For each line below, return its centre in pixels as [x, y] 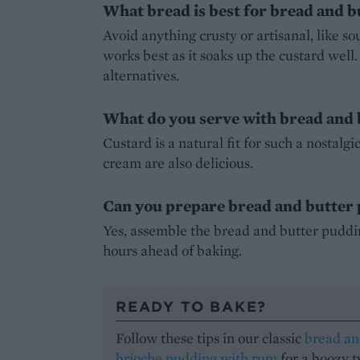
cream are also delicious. [178, 162]
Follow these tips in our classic [210, 337]
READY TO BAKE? [192, 306]
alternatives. [141, 75]
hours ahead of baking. [172, 250]
